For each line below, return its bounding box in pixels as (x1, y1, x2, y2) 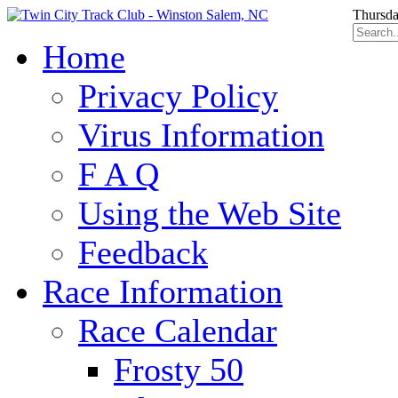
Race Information (43, 273, 283, 310)
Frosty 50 (114, 351, 243, 388)
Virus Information (78, 116, 324, 154)
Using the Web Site (78, 195, 341, 232)
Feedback (78, 234, 208, 271)
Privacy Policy (78, 77, 278, 115)
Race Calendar (78, 312, 277, 349)
